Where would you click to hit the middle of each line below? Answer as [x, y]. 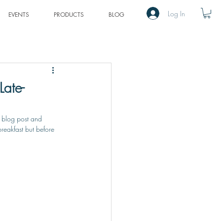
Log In [177, 13]
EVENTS [19, 15]
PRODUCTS [69, 15]
